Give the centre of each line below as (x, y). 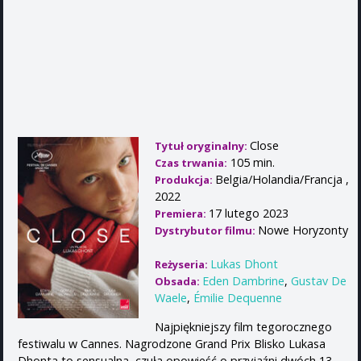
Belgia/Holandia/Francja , (282, 180)
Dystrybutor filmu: (206, 231)
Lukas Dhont (244, 264)
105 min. (251, 163)
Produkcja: (185, 180)
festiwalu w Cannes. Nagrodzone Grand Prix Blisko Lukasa (172, 343)
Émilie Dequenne (238, 298)
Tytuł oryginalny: (202, 146)
